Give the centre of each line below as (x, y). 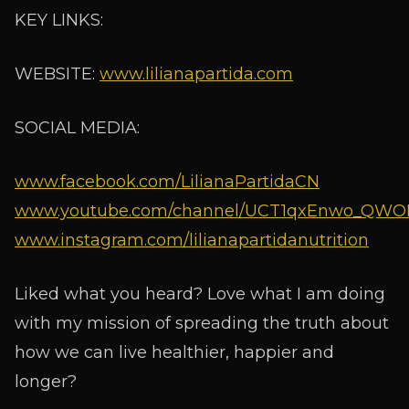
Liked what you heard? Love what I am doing (200, 294)
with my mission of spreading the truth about (202, 323)
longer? (46, 382)
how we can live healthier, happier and (174, 352)
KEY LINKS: (59, 20)
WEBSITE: (57, 74)
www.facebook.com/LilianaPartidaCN (167, 182)
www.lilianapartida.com (196, 74)
